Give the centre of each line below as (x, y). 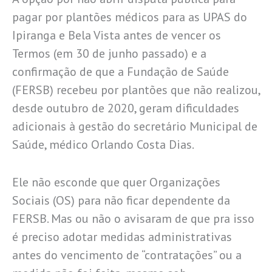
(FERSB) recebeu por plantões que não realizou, (136, 90)
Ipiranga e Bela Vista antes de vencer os (117, 35)
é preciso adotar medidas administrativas (122, 236)
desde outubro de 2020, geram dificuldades (126, 108)
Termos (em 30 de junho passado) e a (109, 53)
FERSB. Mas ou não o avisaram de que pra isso (133, 218)
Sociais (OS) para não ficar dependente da (121, 200)
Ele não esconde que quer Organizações (116, 182)
